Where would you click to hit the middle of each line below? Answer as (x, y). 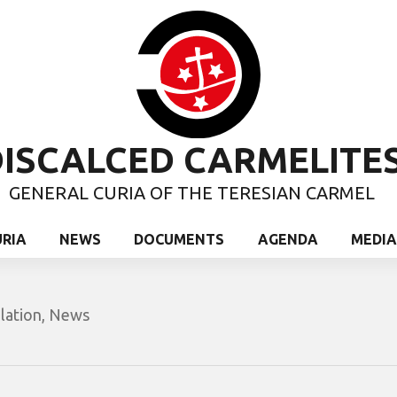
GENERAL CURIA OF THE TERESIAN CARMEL (191, 192)
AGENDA (288, 239)
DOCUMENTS (179, 239)
